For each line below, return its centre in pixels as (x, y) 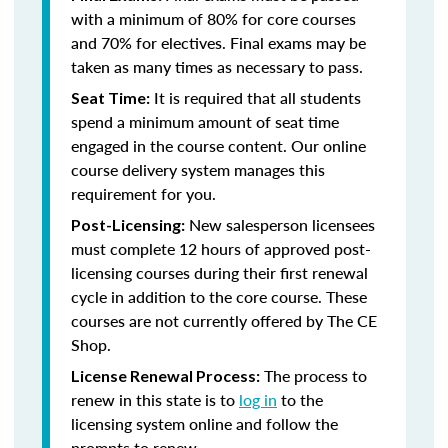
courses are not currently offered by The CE (224, 320)
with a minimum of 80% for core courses (213, 18)
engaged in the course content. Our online (218, 145)
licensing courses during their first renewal (219, 272)
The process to (313, 375)
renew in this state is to (155, 399)
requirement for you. (143, 193)
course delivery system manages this (198, 169)
